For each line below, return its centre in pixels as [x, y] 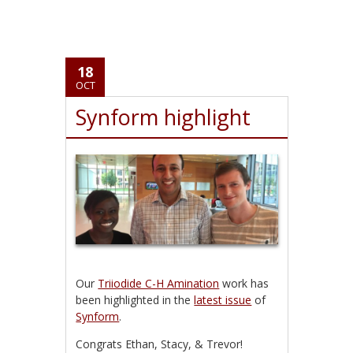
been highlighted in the [135, 300]
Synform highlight [163, 117]
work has [244, 284]
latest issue [223, 300]
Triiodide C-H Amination [159, 284]
